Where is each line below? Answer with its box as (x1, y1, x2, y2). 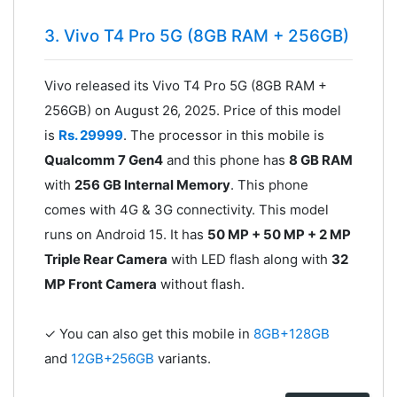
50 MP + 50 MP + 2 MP (206, 226, 351, 244)
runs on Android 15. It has (43, 226, 207, 244)
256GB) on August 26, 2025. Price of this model (43, 102, 341, 120)
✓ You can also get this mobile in (43, 325, 253, 343)
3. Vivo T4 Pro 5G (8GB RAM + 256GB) (43, 26, 349, 47)
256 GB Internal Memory (74, 176, 230, 194)
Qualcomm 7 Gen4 (43, 152, 163, 169)
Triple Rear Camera (43, 251, 167, 269)
